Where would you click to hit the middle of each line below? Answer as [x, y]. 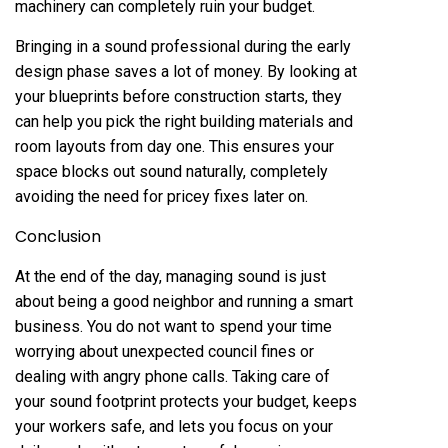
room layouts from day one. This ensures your [174, 146]
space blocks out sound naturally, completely [171, 171]
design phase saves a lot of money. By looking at [186, 71]
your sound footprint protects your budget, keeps [186, 401]
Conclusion [58, 236]
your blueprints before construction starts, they [178, 96]
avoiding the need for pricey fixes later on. [161, 196]
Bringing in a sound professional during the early [183, 46]
